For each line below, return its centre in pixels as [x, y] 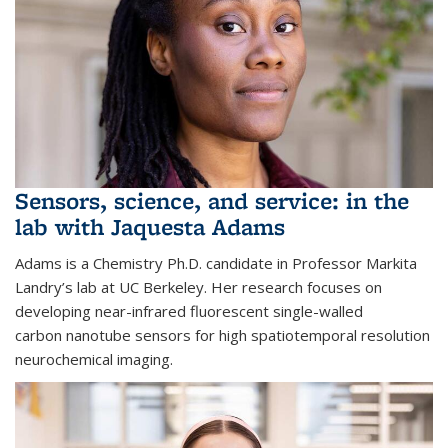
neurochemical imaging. [94, 358]
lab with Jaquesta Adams [150, 226]
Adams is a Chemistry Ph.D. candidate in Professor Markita [216, 262]
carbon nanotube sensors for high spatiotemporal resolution [222, 334]
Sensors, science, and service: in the [212, 200]
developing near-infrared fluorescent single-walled [189, 310]
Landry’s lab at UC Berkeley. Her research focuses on [198, 286]
